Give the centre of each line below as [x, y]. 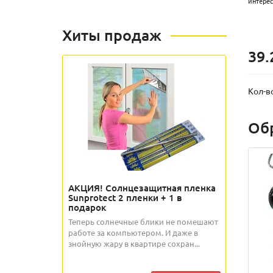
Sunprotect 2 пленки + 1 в [125, 197]
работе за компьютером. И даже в [133, 232]
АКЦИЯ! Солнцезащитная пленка [142, 188]
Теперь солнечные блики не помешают [143, 222]
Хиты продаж [112, 35]
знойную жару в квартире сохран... [134, 243]
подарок [87, 207]
